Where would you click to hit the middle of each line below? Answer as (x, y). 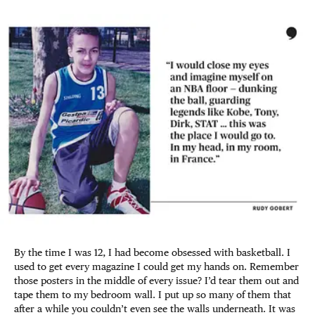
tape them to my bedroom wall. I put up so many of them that (153, 294)
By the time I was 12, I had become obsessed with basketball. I (152, 252)
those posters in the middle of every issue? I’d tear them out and (156, 280)
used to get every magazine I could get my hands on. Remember (156, 266)
